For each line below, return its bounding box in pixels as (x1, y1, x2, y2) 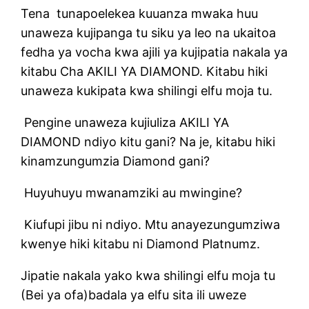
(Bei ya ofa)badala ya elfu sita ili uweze (21, 287, 247, 302)
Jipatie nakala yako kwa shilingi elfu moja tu (21, 268, 276, 283)
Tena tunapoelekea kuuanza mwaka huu (21, 6, 259, 21)
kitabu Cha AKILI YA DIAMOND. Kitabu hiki (21, 63, 268, 79)
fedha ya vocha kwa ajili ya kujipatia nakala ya (21, 44, 288, 59)
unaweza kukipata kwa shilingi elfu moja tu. (21, 83, 273, 98)
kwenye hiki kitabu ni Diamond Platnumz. (21, 236, 264, 251)
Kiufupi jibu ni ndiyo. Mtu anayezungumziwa (21, 217, 281, 232)
